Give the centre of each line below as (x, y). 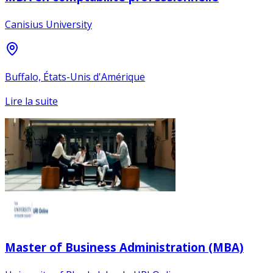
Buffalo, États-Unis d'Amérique (75, 76)
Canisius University (48, 24)
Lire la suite (31, 101)
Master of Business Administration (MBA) (124, 247)
